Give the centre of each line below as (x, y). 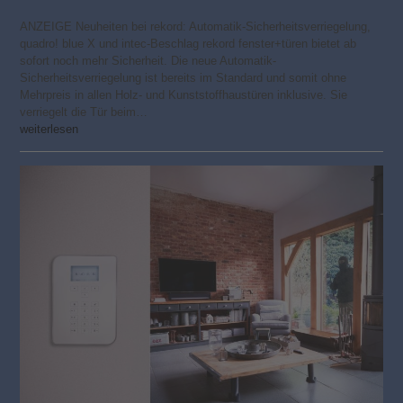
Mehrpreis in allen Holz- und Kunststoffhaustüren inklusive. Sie (184, 94)
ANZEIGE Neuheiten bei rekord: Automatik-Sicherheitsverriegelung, (196, 26)
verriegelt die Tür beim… (84, 112)
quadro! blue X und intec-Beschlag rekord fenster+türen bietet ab (188, 43)
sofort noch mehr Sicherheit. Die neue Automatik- (148, 60)
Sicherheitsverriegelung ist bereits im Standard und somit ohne (184, 77)
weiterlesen (49, 129)
